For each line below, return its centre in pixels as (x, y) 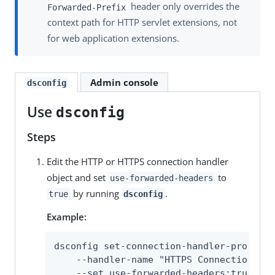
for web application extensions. (113, 38)
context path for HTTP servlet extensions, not (142, 22)
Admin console (124, 82)
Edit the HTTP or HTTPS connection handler (137, 161)
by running (96, 193)
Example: (66, 216)
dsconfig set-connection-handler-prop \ (159, 246)
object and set (77, 177)
